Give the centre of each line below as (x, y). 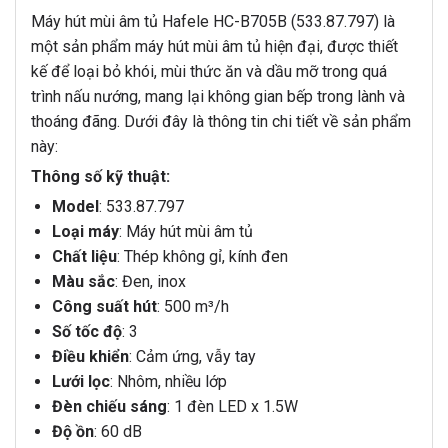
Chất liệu (84, 257)
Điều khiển (90, 357)
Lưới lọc (80, 382)
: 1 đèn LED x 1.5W (232, 407)
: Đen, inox (150, 282)
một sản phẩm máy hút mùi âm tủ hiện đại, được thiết (214, 47)
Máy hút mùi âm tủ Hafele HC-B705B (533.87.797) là (213, 22)
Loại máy (85, 232)
